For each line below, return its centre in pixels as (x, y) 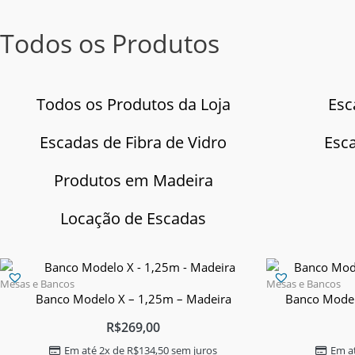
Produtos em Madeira (133, 180)
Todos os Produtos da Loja (133, 104)
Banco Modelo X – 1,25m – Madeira (133, 299)
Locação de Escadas (133, 218)
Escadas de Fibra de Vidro (133, 142)
